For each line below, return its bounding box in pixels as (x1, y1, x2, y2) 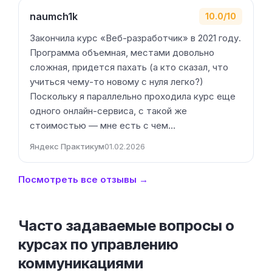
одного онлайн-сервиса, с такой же (30, 105, 187, 117)
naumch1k (30, 10, 78, 22)
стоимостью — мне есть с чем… (30, 120, 175, 131)
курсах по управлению (18, 236, 178, 253)
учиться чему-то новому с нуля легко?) (30, 76, 203, 87)
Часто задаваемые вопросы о (18, 217, 234, 234)
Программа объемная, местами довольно (30, 47, 214, 58)
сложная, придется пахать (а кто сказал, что (30, 61, 228, 73)
